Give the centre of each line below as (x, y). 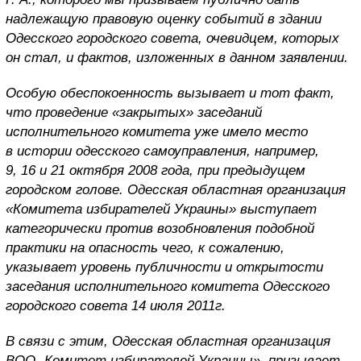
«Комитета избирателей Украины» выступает (161, 209)
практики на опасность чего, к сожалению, (145, 247)
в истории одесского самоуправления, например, (162, 151)
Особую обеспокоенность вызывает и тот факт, (170, 93)
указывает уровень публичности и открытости (164, 267)
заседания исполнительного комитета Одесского (168, 286)
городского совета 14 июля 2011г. (116, 305)
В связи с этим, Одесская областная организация (168, 341)
